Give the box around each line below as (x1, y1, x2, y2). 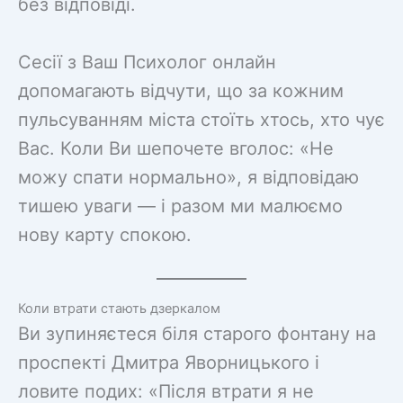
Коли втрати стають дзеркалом (18, 300, 220, 317)
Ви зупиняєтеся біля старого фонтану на (18, 322, 376, 345)
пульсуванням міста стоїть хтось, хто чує (18, 108, 385, 130)
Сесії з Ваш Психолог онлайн (18, 50, 276, 73)
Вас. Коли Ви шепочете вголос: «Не (18, 137, 334, 159)
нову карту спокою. (18, 223, 192, 246)
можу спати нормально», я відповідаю (18, 166, 359, 188)
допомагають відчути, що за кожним (18, 79, 344, 102)
